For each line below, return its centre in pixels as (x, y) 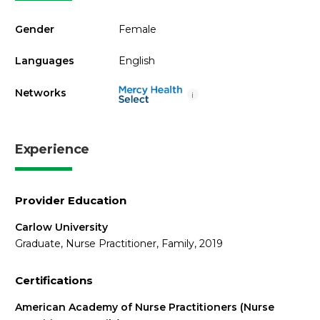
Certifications (54, 280)
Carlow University (61, 227)
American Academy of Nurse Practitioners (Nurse (145, 307)
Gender (35, 29)
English (136, 61)
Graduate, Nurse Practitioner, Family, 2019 (119, 243)
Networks (41, 92)
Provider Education (71, 200)
